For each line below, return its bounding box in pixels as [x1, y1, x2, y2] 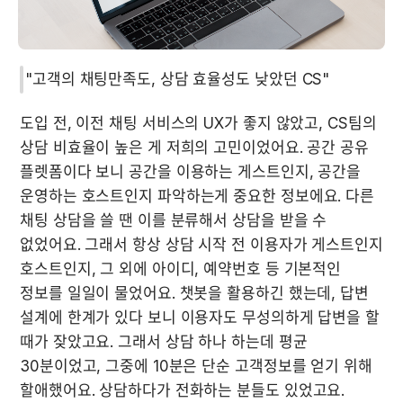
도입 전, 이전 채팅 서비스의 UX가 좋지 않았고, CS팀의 [20, 113, 377, 132]
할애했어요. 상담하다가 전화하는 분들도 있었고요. [20, 381, 350, 399]
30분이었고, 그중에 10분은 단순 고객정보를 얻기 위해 [20, 356, 372, 375]
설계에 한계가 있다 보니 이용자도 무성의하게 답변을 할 [20, 308, 380, 327]
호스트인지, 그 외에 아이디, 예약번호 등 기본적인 [20, 259, 342, 278]
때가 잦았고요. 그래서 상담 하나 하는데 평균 [20, 332, 308, 351]
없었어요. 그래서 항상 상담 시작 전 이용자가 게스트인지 [20, 235, 383, 254]
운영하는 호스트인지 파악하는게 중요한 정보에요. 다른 [20, 186, 375, 205]
